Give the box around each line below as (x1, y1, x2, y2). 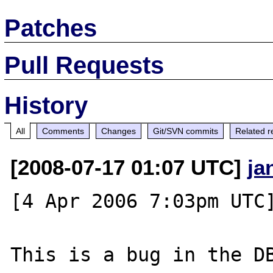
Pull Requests (4, 51, 165, 79)
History (4, 91, 88, 119)
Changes (101, 126, 136, 136)
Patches (4, 14, 97, 41)
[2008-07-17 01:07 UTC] (10, 155, 248, 179)
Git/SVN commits (153, 126, 219, 136)
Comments (42, 126, 85, 136)
